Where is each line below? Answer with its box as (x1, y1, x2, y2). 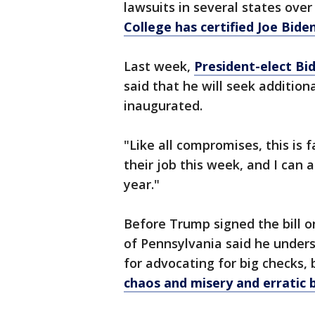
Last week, (124, 58, 194, 75)
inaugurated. (124, 97, 202, 115)
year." (124, 176, 160, 193)
